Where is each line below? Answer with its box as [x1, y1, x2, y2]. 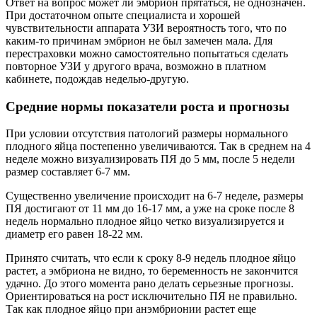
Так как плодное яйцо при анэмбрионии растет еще [6, 303, 256, 316]
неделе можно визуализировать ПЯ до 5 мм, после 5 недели [6, 153, 295, 166]
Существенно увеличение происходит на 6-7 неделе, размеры [6, 190, 304, 202]
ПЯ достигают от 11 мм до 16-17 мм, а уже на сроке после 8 [6, 202, 294, 215]
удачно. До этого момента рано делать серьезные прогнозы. [6, 277, 294, 290]
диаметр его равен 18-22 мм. [6, 228, 143, 241]
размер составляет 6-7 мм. [6, 166, 130, 178]
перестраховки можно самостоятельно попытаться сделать [6, 47, 288, 59]
